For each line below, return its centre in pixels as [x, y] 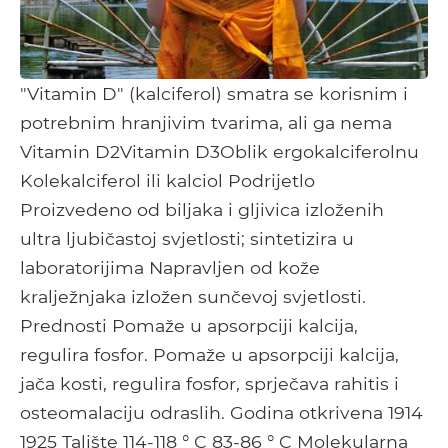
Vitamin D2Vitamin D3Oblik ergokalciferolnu [219, 152]
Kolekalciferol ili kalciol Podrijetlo [167, 181]
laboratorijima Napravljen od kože [170, 268]
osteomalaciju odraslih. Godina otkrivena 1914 [221, 413]
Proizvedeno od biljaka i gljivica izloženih [202, 210]
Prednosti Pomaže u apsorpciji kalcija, [189, 326]
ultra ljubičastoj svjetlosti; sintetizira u [187, 239]
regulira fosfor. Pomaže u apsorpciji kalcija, [209, 355]
